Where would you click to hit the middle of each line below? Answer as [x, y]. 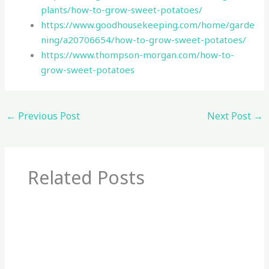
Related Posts [86, 177]
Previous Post [48, 116]
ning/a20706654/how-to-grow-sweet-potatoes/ [144, 39]
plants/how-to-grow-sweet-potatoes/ [122, 9]
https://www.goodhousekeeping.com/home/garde [148, 24]
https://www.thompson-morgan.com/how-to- [138, 54]
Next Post [230, 116]
